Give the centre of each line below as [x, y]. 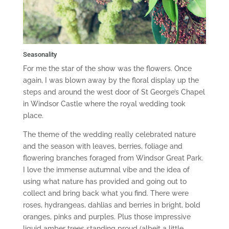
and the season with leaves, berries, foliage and [102, 146]
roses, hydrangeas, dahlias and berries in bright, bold [111, 205]
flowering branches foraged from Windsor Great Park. [113, 158]
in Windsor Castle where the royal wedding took [104, 104]
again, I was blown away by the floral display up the [111, 81]
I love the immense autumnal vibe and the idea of [106, 170]
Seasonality [40, 55]
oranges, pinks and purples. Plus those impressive [107, 217]
